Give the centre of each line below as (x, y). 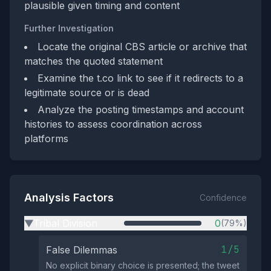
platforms (46, 139)
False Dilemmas (82, 250)
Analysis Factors (69, 198)
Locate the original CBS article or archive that (142, 47)
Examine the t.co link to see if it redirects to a (140, 78)
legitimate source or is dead (87, 93)
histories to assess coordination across (113, 124)
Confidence (223, 198)
